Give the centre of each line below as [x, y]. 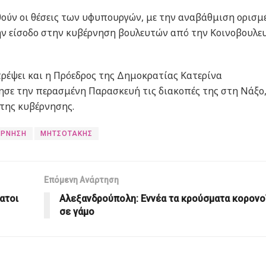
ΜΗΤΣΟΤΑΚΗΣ [66, 134]
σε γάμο [77, 212]
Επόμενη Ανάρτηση [81, 180]
